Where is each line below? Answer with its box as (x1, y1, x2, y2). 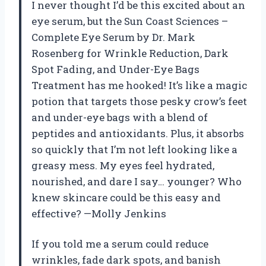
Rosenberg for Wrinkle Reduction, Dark (31, 46, 229, 60)
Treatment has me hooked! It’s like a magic (31, 78, 247, 92)
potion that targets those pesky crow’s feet (31, 94, 247, 108)
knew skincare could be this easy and (31, 190, 221, 204)
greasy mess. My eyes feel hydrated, (31, 158, 214, 172)
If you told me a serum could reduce (31, 236, 208, 251)
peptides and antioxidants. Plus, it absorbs (31, 126, 244, 140)
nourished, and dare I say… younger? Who (31, 174, 242, 188)
